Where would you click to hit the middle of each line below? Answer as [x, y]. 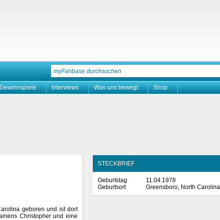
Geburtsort [112, 187]
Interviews [65, 87]
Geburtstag [112, 180]
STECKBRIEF [116, 164]
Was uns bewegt [116, 87]
